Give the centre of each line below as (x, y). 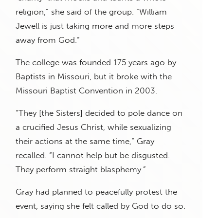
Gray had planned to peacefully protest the (96, 191)
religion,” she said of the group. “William (91, 11)
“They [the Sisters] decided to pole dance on (99, 113)
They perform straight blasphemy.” (81, 169)
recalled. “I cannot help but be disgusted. (93, 155)
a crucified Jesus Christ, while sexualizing (93, 127)
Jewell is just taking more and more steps (95, 26)
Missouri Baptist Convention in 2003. (86, 90)
